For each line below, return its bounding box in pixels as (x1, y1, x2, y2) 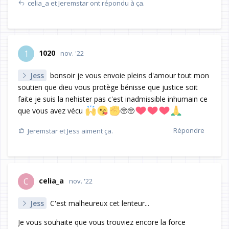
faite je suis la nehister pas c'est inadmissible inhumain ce (18, 94, 208, 104)
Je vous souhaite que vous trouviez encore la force (18, 217, 186, 227)
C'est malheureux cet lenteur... (48, 198, 149, 209)
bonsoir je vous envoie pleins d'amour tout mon (48, 71, 209, 81)
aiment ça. (80, 126, 113, 136)
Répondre (173, 126, 204, 135)
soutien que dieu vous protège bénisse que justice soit (18, 82, 198, 93)
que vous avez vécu (18, 106, 85, 116)
